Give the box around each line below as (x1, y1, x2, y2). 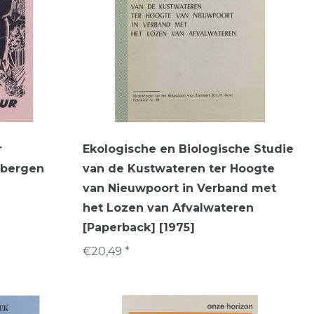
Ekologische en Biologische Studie (83, 142, 294, 156)
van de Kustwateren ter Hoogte (83, 161, 275, 175)
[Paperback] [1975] (83, 220, 195, 234)
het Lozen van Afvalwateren (83, 200, 254, 214)
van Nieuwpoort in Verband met (83, 181, 276, 195)
